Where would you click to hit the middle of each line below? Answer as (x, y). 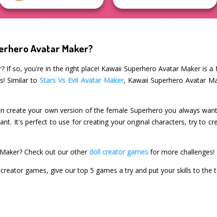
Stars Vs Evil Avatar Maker (82, 80)
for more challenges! (182, 152)
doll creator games (119, 152)
